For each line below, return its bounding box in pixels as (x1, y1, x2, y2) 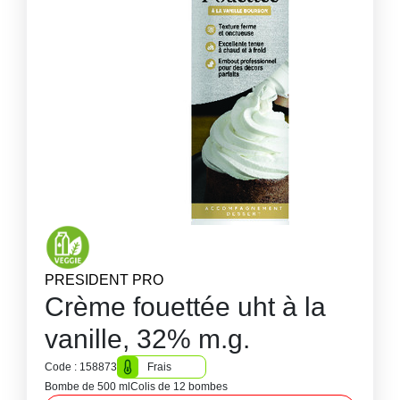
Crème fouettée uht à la (45, 292, 326, 321)
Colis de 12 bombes (130, 380, 228, 393)
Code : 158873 (45, 361, 117, 373)
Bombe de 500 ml (45, 380, 130, 393)
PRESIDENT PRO (45, 272, 163, 287)
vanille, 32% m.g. (45, 324, 250, 354)
